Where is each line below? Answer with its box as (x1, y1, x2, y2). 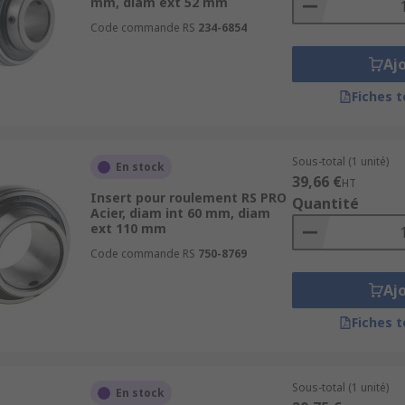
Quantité (291, 193, 359, 213)
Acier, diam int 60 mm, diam (89, 204, 270, 221)
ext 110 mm (89, 220, 166, 237)
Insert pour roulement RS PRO (89, 189, 287, 206)
